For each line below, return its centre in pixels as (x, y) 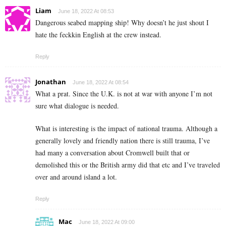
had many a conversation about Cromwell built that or (112, 152)
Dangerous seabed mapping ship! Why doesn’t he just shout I (122, 22)
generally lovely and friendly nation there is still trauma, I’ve (123, 140)
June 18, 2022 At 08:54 (101, 82)
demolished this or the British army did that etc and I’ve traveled (128, 164)
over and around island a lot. (76, 177)
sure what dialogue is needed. (77, 105)
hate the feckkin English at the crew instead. (98, 34)
